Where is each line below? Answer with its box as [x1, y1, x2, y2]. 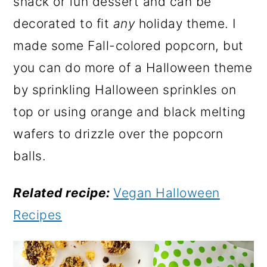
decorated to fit [13, 16, 113, 32]
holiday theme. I [138, 16, 236, 32]
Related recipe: [13, 185, 114, 201]
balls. [13, 148, 46, 164]
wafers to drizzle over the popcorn [13, 126, 223, 142]
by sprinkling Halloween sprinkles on [13, 82, 237, 98]
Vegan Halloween [113, 185, 220, 201]
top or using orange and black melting [13, 104, 246, 120]
